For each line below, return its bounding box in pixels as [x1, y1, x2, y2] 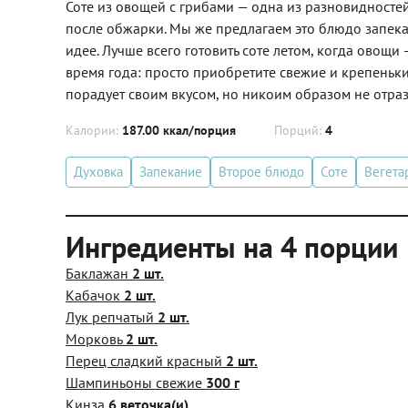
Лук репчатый [66, 308, 158, 326]
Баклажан [66, 264, 132, 282]
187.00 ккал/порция [122, 122, 236, 138]
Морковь [66, 330, 126, 348]
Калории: [66, 122, 122, 138]
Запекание [139, 163, 202, 180]
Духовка [74, 163, 123, 180]
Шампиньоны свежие [66, 373, 206, 392]
